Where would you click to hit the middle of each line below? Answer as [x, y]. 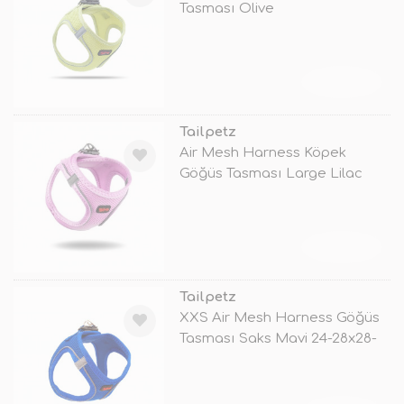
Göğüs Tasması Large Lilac [271, 173]
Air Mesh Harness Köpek [262, 152]
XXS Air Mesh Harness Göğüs [279, 317]
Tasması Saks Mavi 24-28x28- [278, 338]
